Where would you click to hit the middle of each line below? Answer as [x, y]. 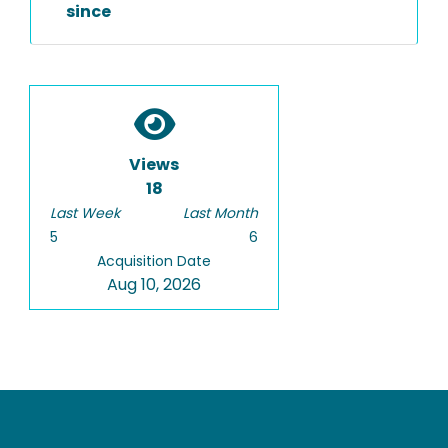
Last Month [220, 213]
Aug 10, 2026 [154, 284]
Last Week [85, 213]
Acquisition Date [154, 261]
